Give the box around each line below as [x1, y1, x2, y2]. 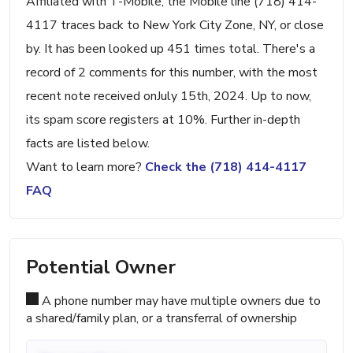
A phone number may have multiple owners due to [39, 292, 321, 310]
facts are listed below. [26, 135, 150, 153]
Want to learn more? [26, 158, 145, 176]
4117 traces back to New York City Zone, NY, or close [26, 17, 324, 35]
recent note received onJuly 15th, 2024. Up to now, [26, 87, 311, 106]
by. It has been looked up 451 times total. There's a [26, 40, 315, 58]
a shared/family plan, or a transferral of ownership [26, 310, 297, 328]
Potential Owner [26, 255, 176, 281]
